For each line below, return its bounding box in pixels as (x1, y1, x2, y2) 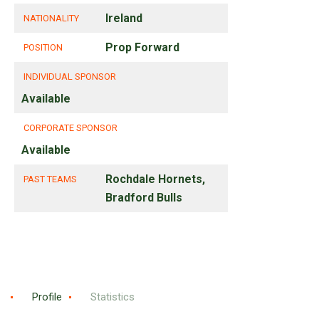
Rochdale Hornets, (105, 172, 205, 187)
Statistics (90, 290, 135, 303)
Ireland (105, 11, 142, 26)
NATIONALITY (23, 13, 79, 24)
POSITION (23, 42, 63, 53)
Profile (32, 290, 62, 303)
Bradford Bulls (105, 191, 182, 205)
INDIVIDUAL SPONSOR (23, 71, 116, 83)
